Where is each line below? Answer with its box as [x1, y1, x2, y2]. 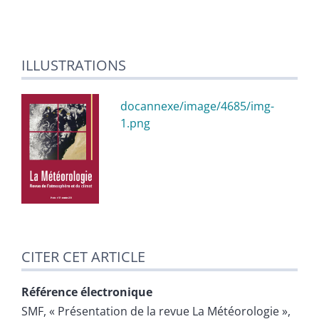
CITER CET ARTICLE [21, 247, 145, 267]
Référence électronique [21, 284, 152, 300]
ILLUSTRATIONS [21, 55, 126, 75]
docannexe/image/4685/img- [120, 98, 275, 114]
